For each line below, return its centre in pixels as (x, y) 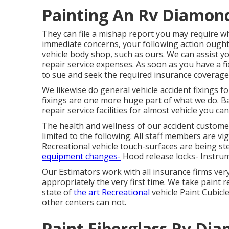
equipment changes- (81, 156)
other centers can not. (84, 202)
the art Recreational (112, 192)
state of (58, 192)
